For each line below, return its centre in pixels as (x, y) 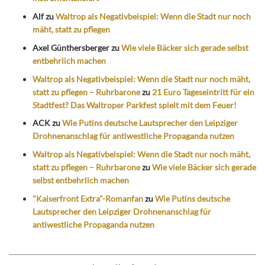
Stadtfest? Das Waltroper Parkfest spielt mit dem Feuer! (135, 105)
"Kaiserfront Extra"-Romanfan (88, 199)
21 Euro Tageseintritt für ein (203, 92)
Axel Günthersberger (71, 47)
